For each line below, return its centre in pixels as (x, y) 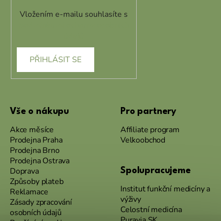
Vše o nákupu (40, 111)
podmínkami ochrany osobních (74, 25)
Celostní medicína (151, 209)
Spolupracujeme (156, 170)
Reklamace (29, 192)
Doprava (24, 171)
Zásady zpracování (41, 202)
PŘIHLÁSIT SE (55, 59)
